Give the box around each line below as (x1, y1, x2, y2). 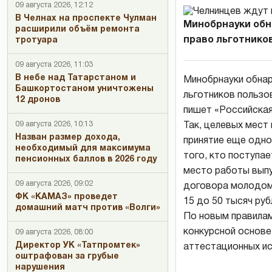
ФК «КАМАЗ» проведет (15, 193, 118, 201)
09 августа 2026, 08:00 (15, 229, 93, 236)
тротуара (15, 36, 58, 44)
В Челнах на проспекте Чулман (15, 15, 157, 22)
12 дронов (15, 96, 60, 104)
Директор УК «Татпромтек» (15, 242, 140, 250)
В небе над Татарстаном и (15, 74, 136, 82)
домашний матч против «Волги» (15, 204, 160, 212)
